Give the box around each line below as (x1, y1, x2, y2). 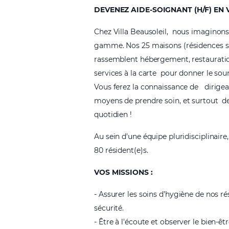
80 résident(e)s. (94, 146, 148, 155)
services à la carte (94, 68, 159, 78)
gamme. (94, 41, 124, 50)
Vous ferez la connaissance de (94, 82, 199, 91)
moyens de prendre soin (94, 96, 179, 105)
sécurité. (94, 203, 124, 213)
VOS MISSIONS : (94, 168, 153, 177)
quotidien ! (94, 110, 132, 119)
